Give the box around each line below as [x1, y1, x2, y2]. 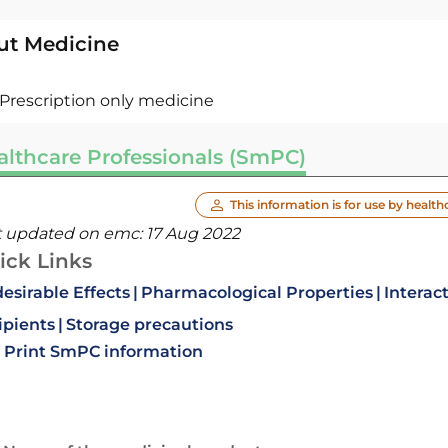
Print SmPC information [3, 342, 203, 361]
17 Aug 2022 [145, 224, 240, 243]
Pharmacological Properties [140, 283, 373, 302]
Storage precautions [65, 315, 233, 334]
